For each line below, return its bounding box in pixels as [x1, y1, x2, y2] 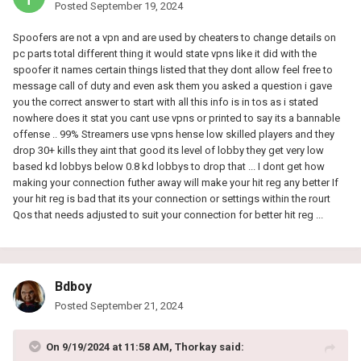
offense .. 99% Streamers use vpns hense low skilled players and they [13, 127, 334, 140]
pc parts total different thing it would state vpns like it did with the [13, 47, 317, 60]
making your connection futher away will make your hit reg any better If [13, 176, 338, 189]
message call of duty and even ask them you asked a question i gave [13, 79, 332, 92]
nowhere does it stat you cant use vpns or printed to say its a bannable [13, 111, 340, 124]
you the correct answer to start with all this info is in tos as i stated [13, 95, 318, 108]
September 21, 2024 [90, 299, 183, 312]
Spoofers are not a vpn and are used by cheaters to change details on [13, 31, 336, 44]
